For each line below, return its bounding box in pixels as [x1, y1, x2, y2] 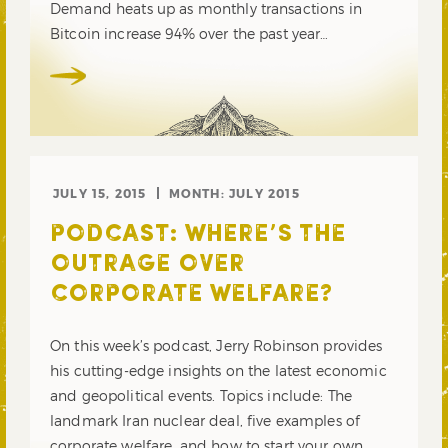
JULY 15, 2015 [53, 185, 147, 200]
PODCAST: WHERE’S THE [50, 222, 346, 247]
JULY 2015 [229, 185, 300, 200]
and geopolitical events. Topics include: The [50, 387, 353, 405]
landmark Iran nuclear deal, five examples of [50, 412, 361, 430]
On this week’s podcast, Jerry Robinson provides [50, 337, 383, 355]
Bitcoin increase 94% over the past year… [50, 24, 329, 42]
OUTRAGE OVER [50, 252, 245, 277]
